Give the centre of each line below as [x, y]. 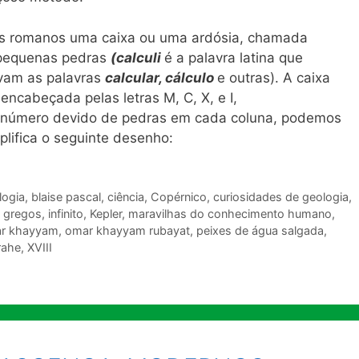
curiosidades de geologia [280, 196]
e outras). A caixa [274, 77]
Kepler [106, 213]
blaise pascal [66, 196]
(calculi [137, 57]
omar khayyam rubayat [127, 230]
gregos [22, 213]
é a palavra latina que [234, 57]
